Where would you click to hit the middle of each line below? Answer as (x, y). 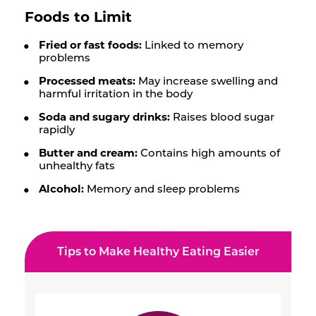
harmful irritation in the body (116, 93)
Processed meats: (87, 80)
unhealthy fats (77, 165)
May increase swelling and (207, 80)
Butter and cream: (88, 152)
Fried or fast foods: (90, 44)
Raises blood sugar (222, 116)
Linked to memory (193, 44)
